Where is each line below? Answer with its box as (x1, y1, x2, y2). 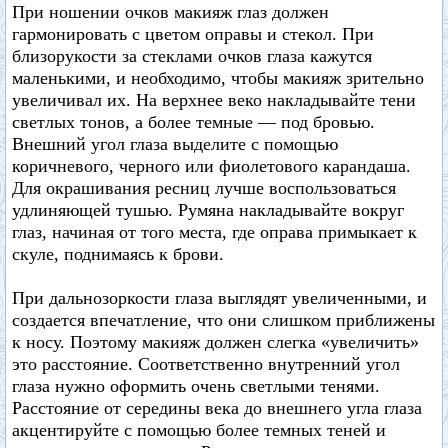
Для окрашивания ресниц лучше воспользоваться (12, 178, 396, 198)
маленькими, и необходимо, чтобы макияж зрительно (12, 68, 424, 88)
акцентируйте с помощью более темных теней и (12, 420, 386, 440)
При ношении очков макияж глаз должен (12, 2, 329, 22)
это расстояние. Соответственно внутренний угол (12, 354, 400, 374)
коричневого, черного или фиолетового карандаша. (12, 156, 411, 176)
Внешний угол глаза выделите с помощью (12, 134, 338, 154)
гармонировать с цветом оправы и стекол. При (12, 24, 374, 44)
